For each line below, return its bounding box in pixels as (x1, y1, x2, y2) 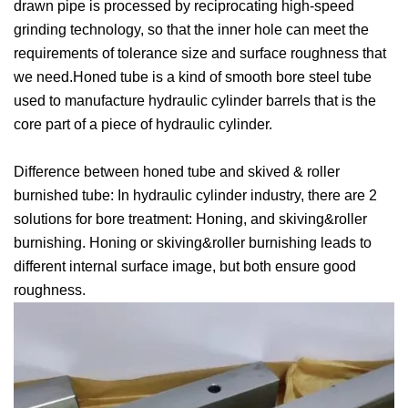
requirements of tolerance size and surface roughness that (14, 46, 386, 61)
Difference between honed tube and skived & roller (14, 164, 340, 179)
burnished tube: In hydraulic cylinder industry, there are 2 (14, 188, 377, 203)
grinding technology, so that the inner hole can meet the (14, 22, 369, 37)
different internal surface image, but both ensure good (14, 259, 356, 274)
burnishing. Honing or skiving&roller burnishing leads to (14, 235, 372, 250)
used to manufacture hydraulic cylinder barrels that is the (14, 93, 376, 108)
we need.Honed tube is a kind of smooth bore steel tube (14, 69, 372, 85)
